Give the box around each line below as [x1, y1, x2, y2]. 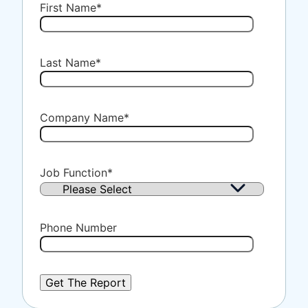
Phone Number [40, 221, 117, 235]
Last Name [40, 56, 96, 70]
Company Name [40, 111, 124, 125]
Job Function [40, 166, 107, 180]
